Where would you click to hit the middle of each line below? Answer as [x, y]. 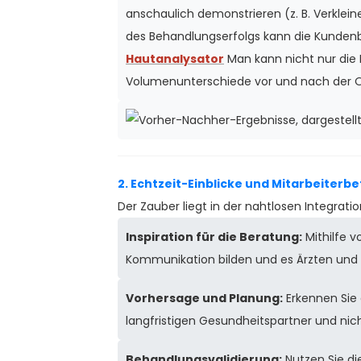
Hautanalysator [175, 59]
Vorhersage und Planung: [204, 299]
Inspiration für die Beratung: [214, 237]
